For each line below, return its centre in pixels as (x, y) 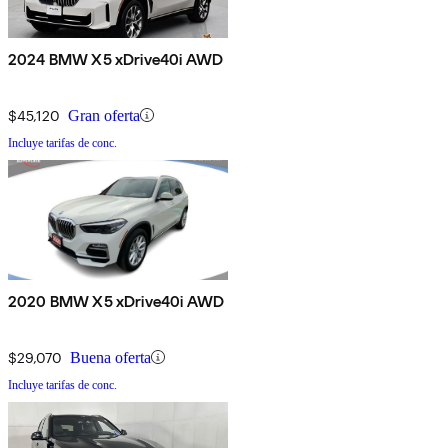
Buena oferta (110, 357)
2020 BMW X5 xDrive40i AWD (116, 301)
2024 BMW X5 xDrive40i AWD (115, 59)
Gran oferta (104, 115)
